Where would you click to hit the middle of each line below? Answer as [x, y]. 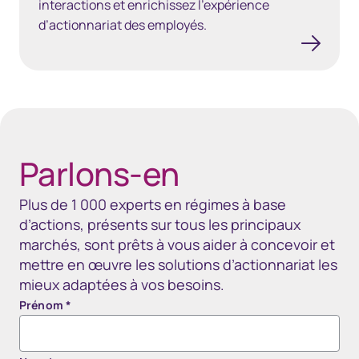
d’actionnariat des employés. [123, 25]
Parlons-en [99, 173]
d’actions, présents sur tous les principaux [160, 224]
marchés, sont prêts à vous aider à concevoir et [177, 244]
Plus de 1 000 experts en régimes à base [153, 204]
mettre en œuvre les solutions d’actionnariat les [178, 264]
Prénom [42, 305]
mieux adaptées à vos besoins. [122, 284]
